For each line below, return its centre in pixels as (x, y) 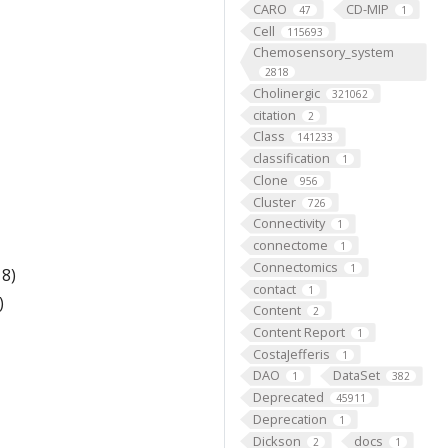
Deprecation (289, 418)
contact (274, 288)
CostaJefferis (291, 353)
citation (274, 114)
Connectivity (288, 223)
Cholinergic (286, 92)
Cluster (274, 201)
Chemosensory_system (323, 52)
